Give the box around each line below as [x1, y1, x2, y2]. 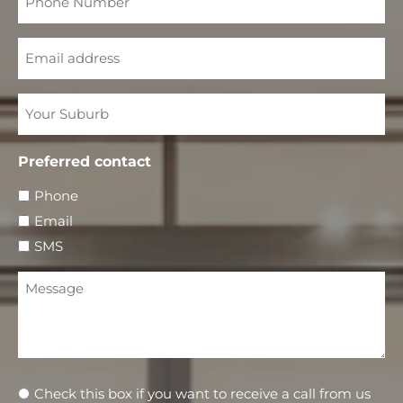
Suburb [17, 105, 72, 123]
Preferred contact [18, 153, 151, 171]
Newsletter [17, 382, 101, 400]
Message [17, 269, 84, 287]
